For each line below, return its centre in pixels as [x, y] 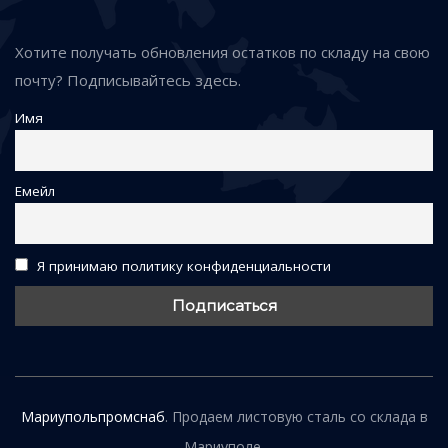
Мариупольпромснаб [92, 416]
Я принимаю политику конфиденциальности [182, 266]
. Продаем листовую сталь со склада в [296, 416]
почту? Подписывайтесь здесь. [128, 79]
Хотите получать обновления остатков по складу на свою [222, 51]
